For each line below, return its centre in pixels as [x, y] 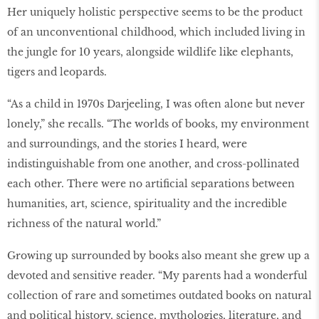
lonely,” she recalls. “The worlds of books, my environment [158, 124]
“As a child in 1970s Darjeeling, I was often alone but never [156, 104]
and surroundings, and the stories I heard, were [127, 143]
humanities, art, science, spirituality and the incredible [147, 203]
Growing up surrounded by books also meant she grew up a [158, 255]
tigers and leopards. [57, 72]
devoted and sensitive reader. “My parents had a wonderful [157, 275]
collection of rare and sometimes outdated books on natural [159, 295]
